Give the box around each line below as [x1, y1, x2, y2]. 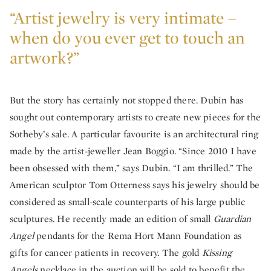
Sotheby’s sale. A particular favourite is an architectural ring [10, 127, 259, 140]
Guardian [213, 212, 252, 225]
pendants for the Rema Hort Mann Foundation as [34, 229, 242, 242]
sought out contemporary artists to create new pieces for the [10, 110, 261, 123]
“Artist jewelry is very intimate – [10, 7, 237, 28]
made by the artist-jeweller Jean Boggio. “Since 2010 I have [10, 144, 256, 157]
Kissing [201, 246, 232, 259]
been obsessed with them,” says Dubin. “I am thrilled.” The [10, 161, 253, 174]
